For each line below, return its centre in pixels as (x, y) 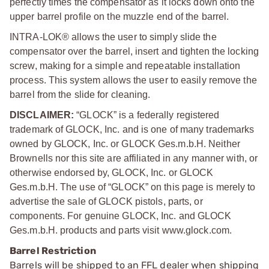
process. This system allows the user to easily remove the (133, 80)
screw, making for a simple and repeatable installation (125, 65)
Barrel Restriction (53, 250)
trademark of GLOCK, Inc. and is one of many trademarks (132, 129)
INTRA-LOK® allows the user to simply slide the (113, 37)
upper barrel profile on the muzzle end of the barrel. (119, 16)
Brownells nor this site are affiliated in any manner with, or (134, 158)
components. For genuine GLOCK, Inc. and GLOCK (121, 216)
